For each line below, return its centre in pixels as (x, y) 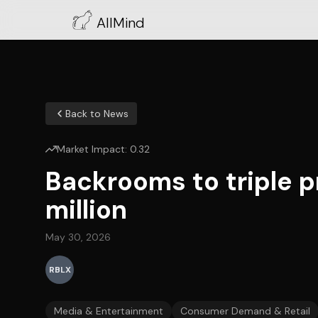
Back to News (97, 114)
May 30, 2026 (78, 237)
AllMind (121, 23)
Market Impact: (93, 149)
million (86, 210)
